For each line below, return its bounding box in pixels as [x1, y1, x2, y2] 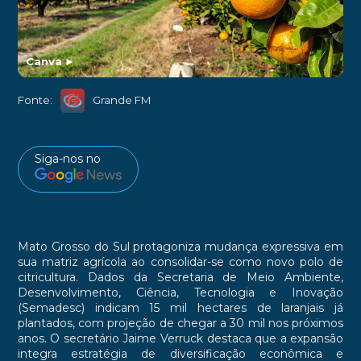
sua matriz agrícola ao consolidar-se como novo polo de [17, 255, 344, 270]
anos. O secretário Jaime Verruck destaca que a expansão [17, 331, 344, 346]
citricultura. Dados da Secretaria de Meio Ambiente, [17, 270, 344, 285]
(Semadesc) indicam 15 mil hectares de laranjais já [17, 301, 344, 316]
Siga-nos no [34, 151, 101, 166]
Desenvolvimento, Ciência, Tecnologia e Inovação [17, 285, 344, 301]
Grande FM [92, 93, 151, 107]
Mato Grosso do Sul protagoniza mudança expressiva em [17, 239, 344, 255]
